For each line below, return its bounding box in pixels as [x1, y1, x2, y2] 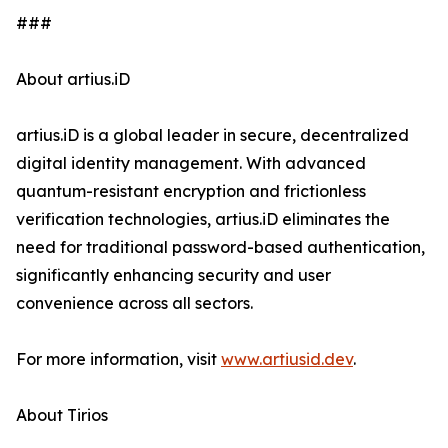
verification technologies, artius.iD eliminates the [16, 209, 390, 230]
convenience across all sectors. [16, 293, 253, 314]
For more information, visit [16, 349, 221, 370]
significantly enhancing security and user [16, 265, 331, 286]
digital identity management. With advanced [16, 153, 366, 174]
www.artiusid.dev [221, 349, 353, 370]
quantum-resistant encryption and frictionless [16, 181, 366, 202]
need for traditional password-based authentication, [16, 237, 425, 258]
